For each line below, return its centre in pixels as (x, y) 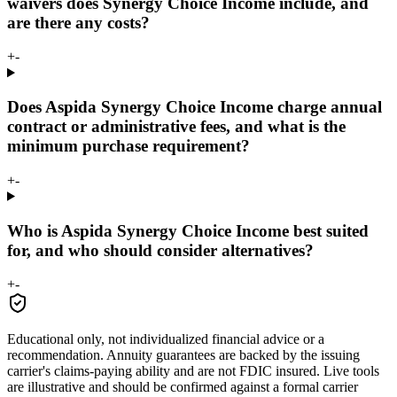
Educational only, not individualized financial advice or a (166, 339)
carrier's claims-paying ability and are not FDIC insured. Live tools (193, 371)
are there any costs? (78, 22)
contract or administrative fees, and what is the (176, 127)
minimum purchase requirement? (128, 146)
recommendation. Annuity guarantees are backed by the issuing (183, 355)
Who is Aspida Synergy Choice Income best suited (188, 230)
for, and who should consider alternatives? (160, 250)
